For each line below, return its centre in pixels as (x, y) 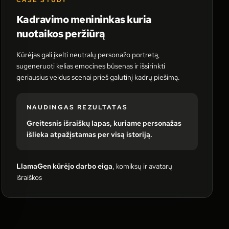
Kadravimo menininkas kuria (84, 19)
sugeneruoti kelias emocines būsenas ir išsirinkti (90, 66)
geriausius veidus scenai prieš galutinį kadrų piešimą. (98, 77)
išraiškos (29, 177)
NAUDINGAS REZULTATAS (77, 107)
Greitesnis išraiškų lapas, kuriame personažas (104, 123)
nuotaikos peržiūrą (61, 34)
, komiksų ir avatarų (142, 166)
